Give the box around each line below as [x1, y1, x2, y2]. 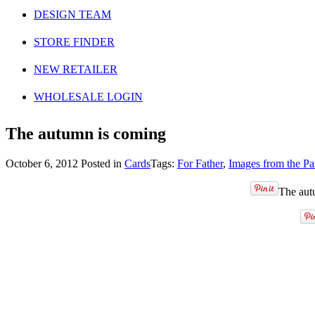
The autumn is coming [6, 124, 166, 143]
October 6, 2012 [6, 157, 81, 169]
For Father [177, 157, 223, 169]
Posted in [81, 157, 124, 169]
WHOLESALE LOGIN [34, 90, 143, 103]
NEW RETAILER [34, 63, 117, 75]
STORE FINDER [34, 35, 115, 48]
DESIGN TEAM [34, 8, 111, 20]
